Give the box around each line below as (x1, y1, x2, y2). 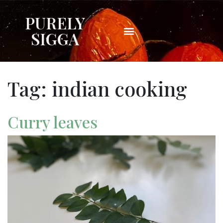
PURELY (24, 12, 85, 33)
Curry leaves (7, 111, 98, 132)
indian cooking (52, 75, 187, 102)
